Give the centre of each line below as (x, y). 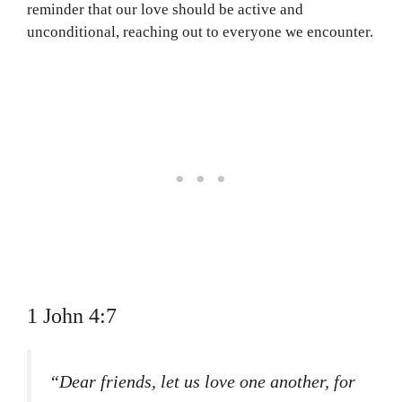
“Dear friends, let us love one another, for (202, 381)
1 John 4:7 (72, 315)
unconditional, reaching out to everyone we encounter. (200, 32)
